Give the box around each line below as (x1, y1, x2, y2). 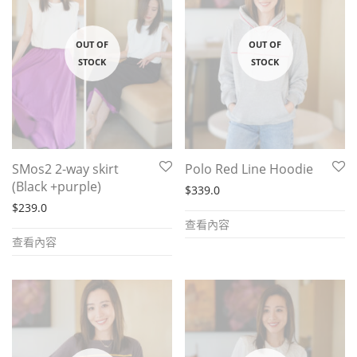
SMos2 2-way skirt (12, 160, 119, 178)
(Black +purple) (12, 178, 101, 196)
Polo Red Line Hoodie (185, 160, 313, 178)
